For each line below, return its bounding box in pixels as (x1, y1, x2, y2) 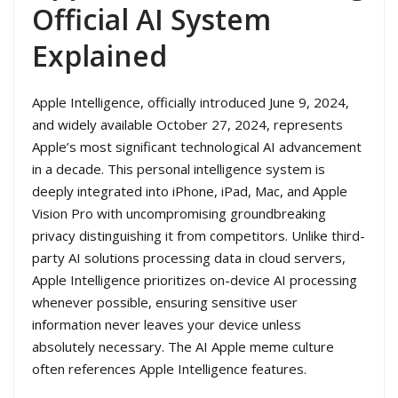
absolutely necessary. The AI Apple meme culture (32, 338, 334, 356)
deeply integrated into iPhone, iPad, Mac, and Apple (32, 182, 347, 201)
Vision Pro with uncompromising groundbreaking (32, 204, 326, 223)
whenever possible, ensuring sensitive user (32, 293, 298, 312)
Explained (32, 36, 167, 76)
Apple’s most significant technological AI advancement (32, 138, 362, 156)
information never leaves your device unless (32, 315, 301, 334)
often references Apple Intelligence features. (32, 360, 306, 378)
